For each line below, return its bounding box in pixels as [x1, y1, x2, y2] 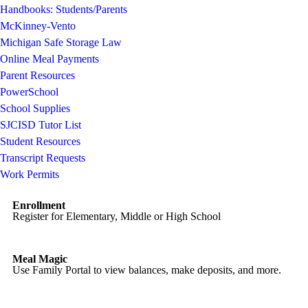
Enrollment [12, 199, 66, 211]
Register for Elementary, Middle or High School [12, 210, 221, 222]
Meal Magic [12, 253, 68, 265]
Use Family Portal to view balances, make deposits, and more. [12, 264, 282, 276]
